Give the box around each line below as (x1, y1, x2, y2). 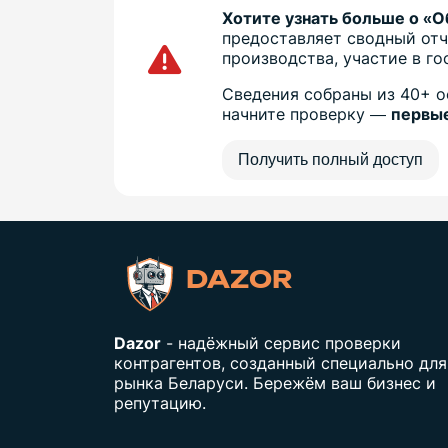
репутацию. (114, 393, 206, 414)
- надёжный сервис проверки (161, 333, 401, 354)
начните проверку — (222, 104, 392, 125)
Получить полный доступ (238, 151, 424, 169)
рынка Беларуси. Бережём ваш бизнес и (114, 373, 436, 394)
